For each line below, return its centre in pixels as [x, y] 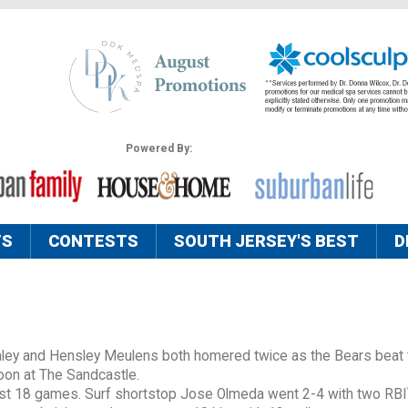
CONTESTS [93, 241]
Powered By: [158, 149]
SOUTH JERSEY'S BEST [266, 241]
